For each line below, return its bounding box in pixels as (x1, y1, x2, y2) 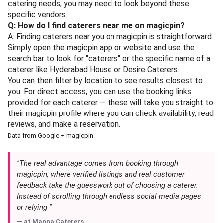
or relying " (17, 202, 52, 212)
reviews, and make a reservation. (8, 119, 120, 129)
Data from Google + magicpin (8, 131, 93, 139)
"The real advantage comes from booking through (17, 158, 178, 168)
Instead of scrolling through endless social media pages (17, 191, 201, 201)
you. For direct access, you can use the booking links (8, 86, 191, 96)
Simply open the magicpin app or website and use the (8, 42, 195, 52)
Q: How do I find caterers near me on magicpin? (8, 20, 185, 30)
